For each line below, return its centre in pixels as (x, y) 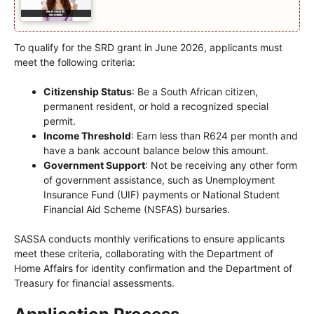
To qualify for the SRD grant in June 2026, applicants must (148, 48)
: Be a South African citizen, (195, 92)
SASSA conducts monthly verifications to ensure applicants (149, 239)
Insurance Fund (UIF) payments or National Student (162, 195)
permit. (60, 121)
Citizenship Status (88, 92)
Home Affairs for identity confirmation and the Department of (153, 268)
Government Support (94, 165)
